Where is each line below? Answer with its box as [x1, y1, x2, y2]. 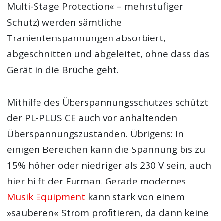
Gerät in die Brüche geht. [7, 63, 119, 76]
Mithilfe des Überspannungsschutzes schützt [7, 96, 209, 109]
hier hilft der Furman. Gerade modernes [7, 175, 186, 188]
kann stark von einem [85, 190, 185, 204]
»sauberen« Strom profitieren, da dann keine [7, 206, 209, 220]
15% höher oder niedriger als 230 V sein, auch [7, 159, 212, 172]
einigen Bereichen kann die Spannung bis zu [7, 143, 206, 156]
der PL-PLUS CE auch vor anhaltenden [7, 111, 178, 125]
